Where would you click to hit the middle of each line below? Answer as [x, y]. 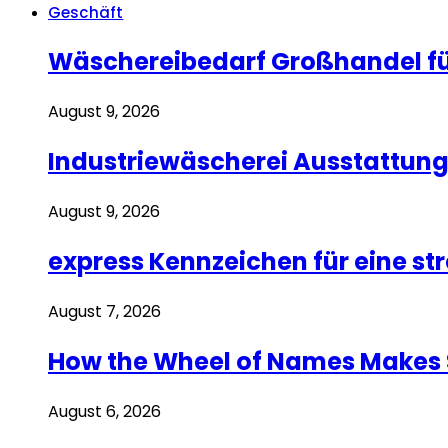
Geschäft [86, 13]
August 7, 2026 [104, 311]
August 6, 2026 [104, 411]
